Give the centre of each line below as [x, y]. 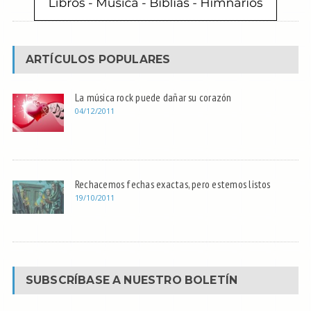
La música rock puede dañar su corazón [153, 98]
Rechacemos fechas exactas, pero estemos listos [173, 184]
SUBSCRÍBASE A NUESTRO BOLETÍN [132, 280]
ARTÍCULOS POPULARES [98, 60]
